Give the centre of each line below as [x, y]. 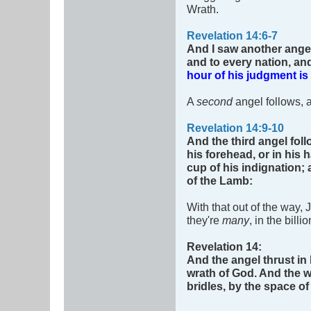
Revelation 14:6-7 [232, 36]
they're [204, 220]
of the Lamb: [220, 181]
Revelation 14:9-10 [235, 128]
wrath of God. [222, 273]
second [215, 102]
